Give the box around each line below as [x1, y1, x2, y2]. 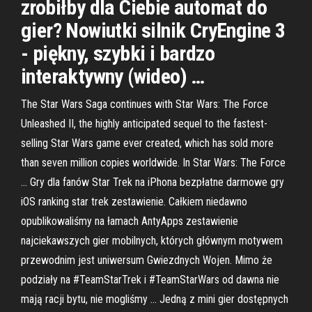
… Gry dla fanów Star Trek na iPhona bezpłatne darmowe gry [21, 175, 284, 189]
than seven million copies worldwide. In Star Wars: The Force [21, 156, 286, 169]
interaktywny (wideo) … [21, 64, 205, 88]
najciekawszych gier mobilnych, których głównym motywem [21, 234, 283, 247]
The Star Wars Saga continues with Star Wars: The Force [21, 97, 268, 111]
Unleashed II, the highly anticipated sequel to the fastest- [21, 117, 267, 130]
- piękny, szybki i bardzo [21, 41, 214, 65]
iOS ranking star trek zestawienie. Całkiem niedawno [21, 195, 247, 208]
